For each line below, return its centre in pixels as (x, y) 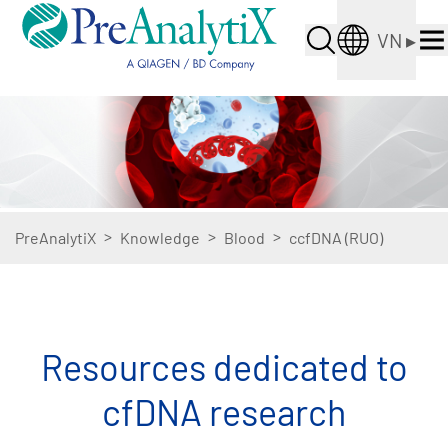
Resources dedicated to (224, 366)
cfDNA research (224, 411)
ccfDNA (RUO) (336, 237)
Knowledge (160, 237)
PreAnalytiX (55, 237)
